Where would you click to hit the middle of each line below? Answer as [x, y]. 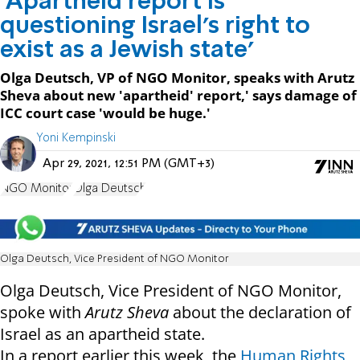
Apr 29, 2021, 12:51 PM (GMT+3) [129, 164]
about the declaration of [260, 313]
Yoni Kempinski [76, 138]
